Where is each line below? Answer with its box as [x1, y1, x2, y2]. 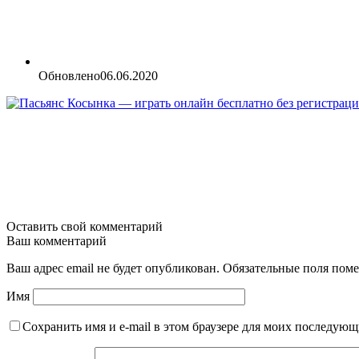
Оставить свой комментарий [6, 220, 163, 234]
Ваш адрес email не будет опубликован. [6, 261, 220, 276]
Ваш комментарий [6, 234, 107, 248]
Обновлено [38, 69, 100, 83]
